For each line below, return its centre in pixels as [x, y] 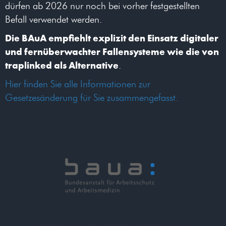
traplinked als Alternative [62, 65]
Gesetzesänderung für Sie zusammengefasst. [92, 98]
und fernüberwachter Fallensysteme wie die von [112, 52]
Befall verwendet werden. [53, 20]
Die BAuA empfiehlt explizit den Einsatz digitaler [112, 38]
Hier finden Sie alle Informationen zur [78, 84]
